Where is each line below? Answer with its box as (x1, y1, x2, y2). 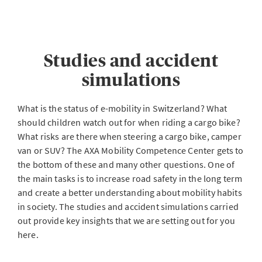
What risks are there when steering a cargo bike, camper (18, 130, 242, 142)
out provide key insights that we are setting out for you (18, 215, 235, 226)
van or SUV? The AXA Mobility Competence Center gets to (18, 144, 244, 156)
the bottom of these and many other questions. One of (18, 158, 235, 170)
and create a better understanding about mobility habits (18, 187, 242, 198)
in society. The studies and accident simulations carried (18, 201, 239, 212)
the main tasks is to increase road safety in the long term (18, 173, 243, 184)
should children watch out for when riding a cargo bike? (18, 116, 240, 128)
